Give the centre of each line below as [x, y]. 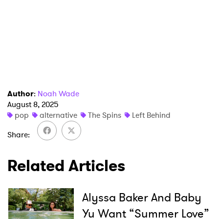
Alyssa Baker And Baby [142, 198]
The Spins [105, 115]
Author [21, 94]
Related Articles [66, 166]
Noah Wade [58, 94]
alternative [58, 115]
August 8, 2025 [33, 105]
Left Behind [151, 115]
